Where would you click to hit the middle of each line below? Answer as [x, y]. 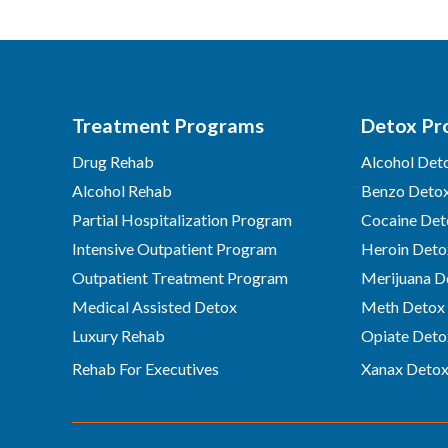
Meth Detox [402, 306]
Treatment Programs [168, 125]
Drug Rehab [113, 161]
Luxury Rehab [118, 335]
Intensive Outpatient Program [174, 248]
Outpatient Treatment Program [180, 277]
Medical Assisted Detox [154, 306]
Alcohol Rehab [122, 190]
